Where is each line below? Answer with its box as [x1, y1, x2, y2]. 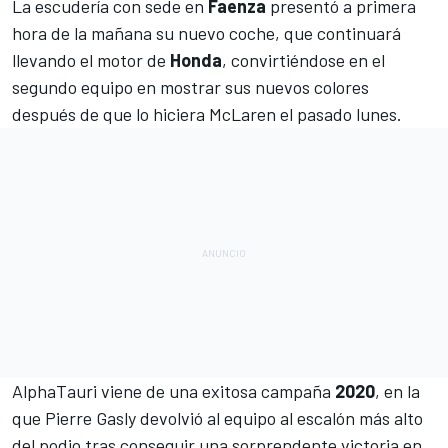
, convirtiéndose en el [222, 49, 385, 72]
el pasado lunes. [276, 103, 402, 126]
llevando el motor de [12, 49, 170, 72]
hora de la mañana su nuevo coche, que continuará [12, 22, 401, 45]
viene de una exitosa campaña [97, 380, 335, 403]
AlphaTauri [12, 380, 97, 403]
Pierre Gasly [45, 407, 136, 430]
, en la [375, 380, 420, 403]
